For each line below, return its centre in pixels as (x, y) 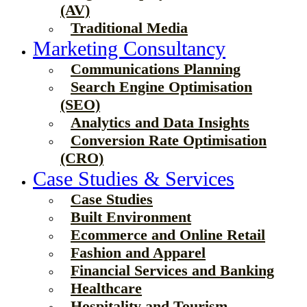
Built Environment (131, 217)
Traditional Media (129, 28)
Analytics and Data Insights (160, 122)
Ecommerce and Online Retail (168, 235)
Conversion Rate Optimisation (169, 140)
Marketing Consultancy (129, 48)
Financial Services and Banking (172, 270)
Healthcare (106, 288)
